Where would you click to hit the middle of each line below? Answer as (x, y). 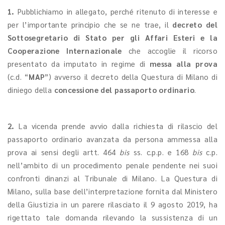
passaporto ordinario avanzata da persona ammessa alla (113, 139)
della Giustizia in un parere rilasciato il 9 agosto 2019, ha (113, 204)
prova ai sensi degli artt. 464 (64, 152)
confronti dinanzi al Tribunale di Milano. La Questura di (113, 178)
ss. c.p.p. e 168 (161, 152)
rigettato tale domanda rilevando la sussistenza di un (113, 217)
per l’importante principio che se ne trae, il (90, 24)
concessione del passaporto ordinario (124, 90)
